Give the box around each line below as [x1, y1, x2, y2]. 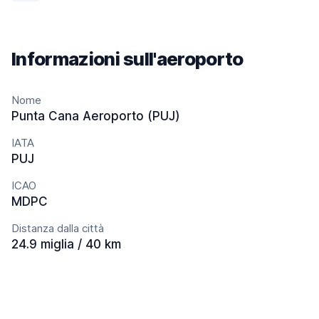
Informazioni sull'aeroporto [11, 48, 244, 70]
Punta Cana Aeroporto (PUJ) [11, 109, 180, 123]
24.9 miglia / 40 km [11, 237, 121, 251]
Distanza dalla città [11, 221, 104, 235]
